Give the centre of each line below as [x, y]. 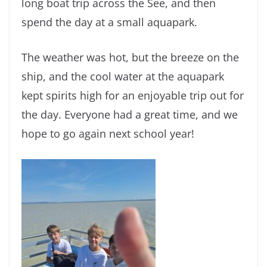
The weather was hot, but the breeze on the [130, 58]
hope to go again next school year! [108, 134]
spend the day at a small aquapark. [109, 22]
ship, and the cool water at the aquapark [123, 77]
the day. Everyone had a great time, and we [130, 115]
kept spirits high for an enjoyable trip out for [133, 96]
